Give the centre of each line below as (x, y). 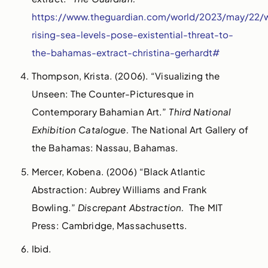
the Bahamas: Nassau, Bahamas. (106, 148)
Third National (200, 112)
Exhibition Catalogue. (81, 130)
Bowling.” (55, 207)
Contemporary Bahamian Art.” (100, 112)
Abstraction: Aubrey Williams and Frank (119, 189)
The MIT (205, 207)
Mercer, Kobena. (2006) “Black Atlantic (118, 171)
